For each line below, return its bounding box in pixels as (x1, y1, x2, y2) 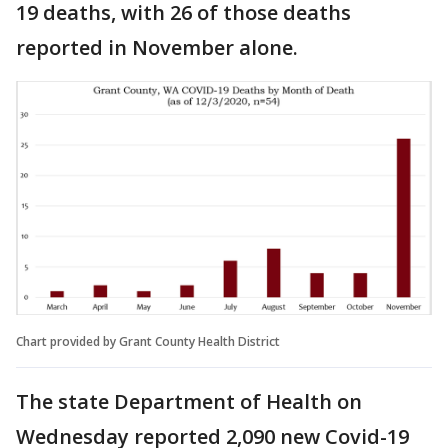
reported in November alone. (16, 34, 303, 61)
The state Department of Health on (16, 387, 362, 415)
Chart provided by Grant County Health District (16, 332, 280, 350)
